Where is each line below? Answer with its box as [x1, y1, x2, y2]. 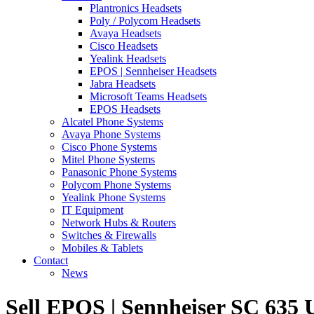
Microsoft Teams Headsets [90, 90, 207, 102]
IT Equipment [62, 203, 123, 216]
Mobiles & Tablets [62, 241, 143, 254]
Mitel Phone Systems [62, 153, 155, 165]
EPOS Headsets [90, 102, 161, 115]
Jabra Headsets [90, 77, 156, 90]
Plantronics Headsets [90, 1, 182, 14]
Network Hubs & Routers [62, 216, 176, 228]
